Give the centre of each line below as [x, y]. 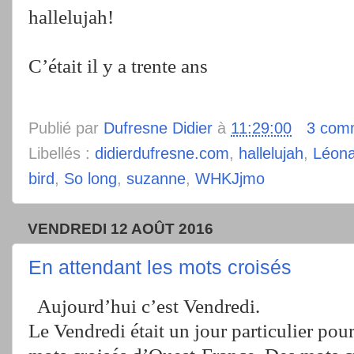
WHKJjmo [230, 179]
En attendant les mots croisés [160, 267]
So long [90, 179]
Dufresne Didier [158, 128]
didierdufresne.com [162, 154]
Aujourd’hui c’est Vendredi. [147, 306]
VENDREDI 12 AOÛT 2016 [121, 229]
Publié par [66, 128]
